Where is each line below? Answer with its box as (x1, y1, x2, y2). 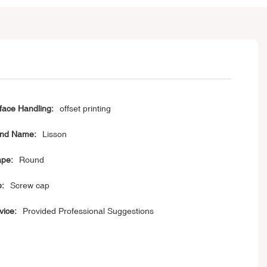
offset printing (59, 104, 111, 114)
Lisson (42, 129, 67, 139)
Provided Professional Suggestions (22, 206, 154, 216)
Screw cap (10, 181, 49, 191)
